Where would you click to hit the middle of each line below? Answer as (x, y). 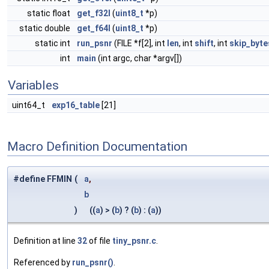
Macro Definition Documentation (97, 146)
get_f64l (94, 28)
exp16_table (76, 105)
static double (46, 28)
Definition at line (46, 241)
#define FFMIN (43, 179)
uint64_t (29, 105)
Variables (33, 85)
